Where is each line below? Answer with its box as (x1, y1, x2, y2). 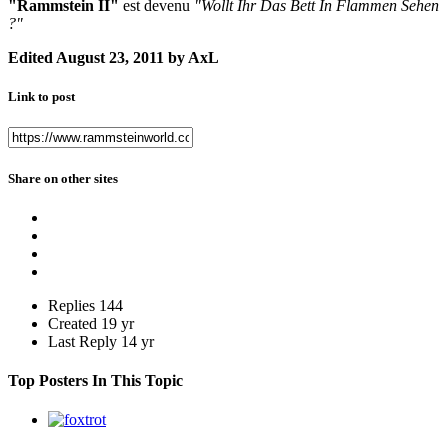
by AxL (164, 49, 219, 67)
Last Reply (48, 332, 121, 350)
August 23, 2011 (56, 49, 164, 67)
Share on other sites (8, 170, 118, 186)
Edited (8, 49, 56, 67)
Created (48, 314, 97, 332)
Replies (48, 296, 95, 314)
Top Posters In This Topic (8, 372, 183, 390)
